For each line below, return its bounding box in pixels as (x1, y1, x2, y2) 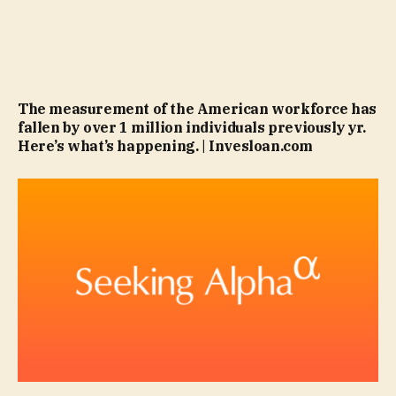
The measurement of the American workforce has (18, 100, 377, 118)
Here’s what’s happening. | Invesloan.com (18, 137, 314, 156)
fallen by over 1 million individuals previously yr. (18, 118, 366, 137)
